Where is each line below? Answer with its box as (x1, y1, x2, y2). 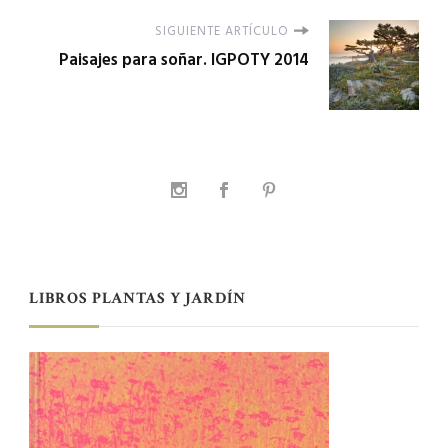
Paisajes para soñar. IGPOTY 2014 (59, 45, 309, 73)
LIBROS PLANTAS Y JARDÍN (29, 287, 246, 309)
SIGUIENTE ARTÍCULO (155, 20, 289, 41)
